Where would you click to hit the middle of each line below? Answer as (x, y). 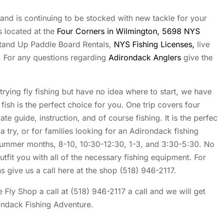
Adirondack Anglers (145, 58)
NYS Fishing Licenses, (154, 45)
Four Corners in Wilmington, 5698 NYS (127, 31)
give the (197, 58)
